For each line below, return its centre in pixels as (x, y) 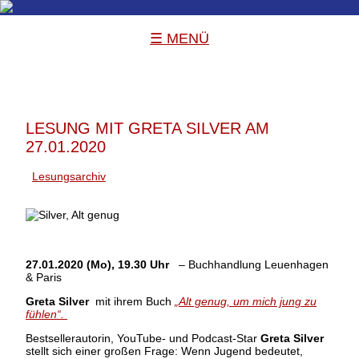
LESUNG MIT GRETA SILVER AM (147, 128)
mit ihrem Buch (132, 301)
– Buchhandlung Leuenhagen (250, 264)
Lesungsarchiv (69, 176)
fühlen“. (46, 314)
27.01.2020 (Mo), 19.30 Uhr (99, 264)
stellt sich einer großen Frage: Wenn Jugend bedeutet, (164, 351)
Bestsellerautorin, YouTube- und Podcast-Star (141, 338)
